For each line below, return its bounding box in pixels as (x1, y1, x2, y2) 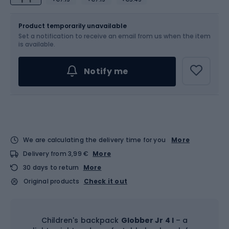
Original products (24, 177, 80, 186)
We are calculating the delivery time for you (23, 135, 166, 144)
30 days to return (23, 163, 79, 172)
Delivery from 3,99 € (23, 149, 89, 158)
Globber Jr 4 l (121, 215, 174, 225)
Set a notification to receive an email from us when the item (18, 32, 211, 40)
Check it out (83, 177, 128, 186)
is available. (18, 40, 55, 49)
